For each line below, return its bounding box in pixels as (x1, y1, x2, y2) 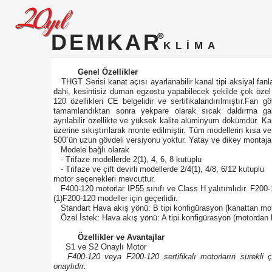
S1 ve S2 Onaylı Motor (53, 242, 146, 251)
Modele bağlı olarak (53, 145, 129, 154)
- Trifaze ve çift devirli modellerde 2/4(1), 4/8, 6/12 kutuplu (53, 165, 264, 174)
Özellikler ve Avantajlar (78, 233, 165, 242)
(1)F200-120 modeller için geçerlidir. (53, 194, 178, 203)
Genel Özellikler (78, 67, 138, 76)
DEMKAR (51, 30, 161, 55)
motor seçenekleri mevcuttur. (53, 174, 155, 183)
